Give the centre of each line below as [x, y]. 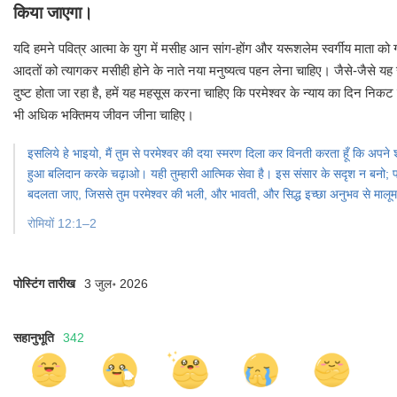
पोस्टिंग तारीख [44, 284]
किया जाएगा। [53, 13]
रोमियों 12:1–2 [62, 223]
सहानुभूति [34, 338]
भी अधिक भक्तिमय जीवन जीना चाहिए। [104, 115]
